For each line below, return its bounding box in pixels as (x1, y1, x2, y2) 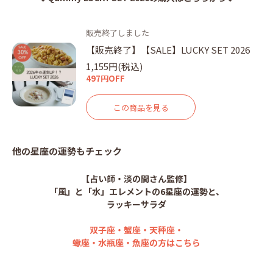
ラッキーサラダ (107, 198, 166, 211)
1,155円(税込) (86, 60, 143, 73)
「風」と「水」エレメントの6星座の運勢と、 (49, 185, 224, 198)
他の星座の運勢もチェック (12, 144, 122, 158)
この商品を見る (113, 101, 169, 113)
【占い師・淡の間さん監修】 (81, 172, 192, 185)
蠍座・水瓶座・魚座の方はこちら (73, 236, 200, 249)
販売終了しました (86, 27, 149, 39)
